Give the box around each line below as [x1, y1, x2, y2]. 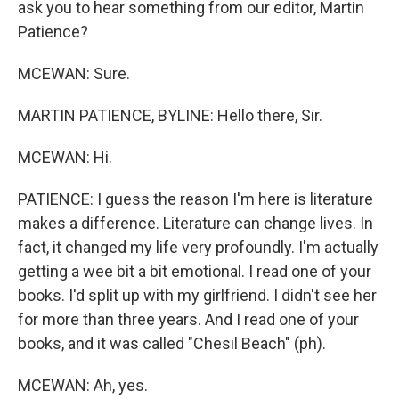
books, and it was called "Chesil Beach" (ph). [18, 334, 326, 353]
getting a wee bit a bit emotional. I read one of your [18, 262, 371, 281]
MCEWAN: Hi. [18, 148, 112, 167]
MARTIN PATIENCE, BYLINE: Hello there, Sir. [18, 106, 322, 125]
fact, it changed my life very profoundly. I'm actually [18, 238, 379, 256]
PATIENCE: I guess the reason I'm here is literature [18, 190, 373, 208]
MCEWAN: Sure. [18, 64, 130, 83]
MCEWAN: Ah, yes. [18, 376, 148, 395]
